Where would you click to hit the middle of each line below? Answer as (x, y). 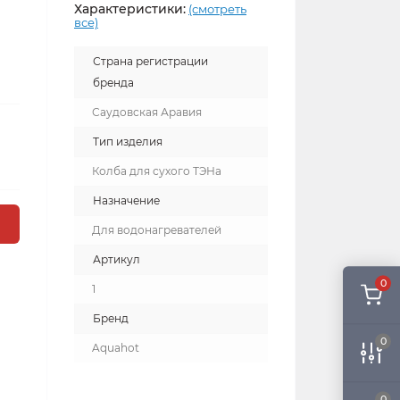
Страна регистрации (150, 61)
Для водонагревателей (157, 230)
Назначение (126, 200)
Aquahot (116, 348)
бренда (113, 83)
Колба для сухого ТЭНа (157, 171)
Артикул (117, 259)
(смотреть (217, 9)
